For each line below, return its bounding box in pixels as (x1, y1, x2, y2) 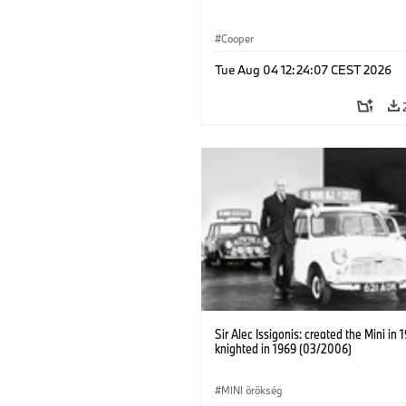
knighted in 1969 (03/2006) (215, 339, 352, 357)
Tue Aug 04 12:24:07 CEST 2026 (215, 61, 391, 78)
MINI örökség (221, 382, 283, 397)
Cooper (221, 31, 254, 45)
